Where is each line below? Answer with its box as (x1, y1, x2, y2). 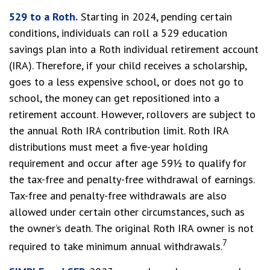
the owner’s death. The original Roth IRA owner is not (9, 221, 254, 235)
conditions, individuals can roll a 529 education (9, 26, 227, 40)
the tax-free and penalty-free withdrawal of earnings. (9, 172, 254, 186)
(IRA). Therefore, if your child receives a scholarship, (9, 58, 246, 72)
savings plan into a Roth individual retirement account (9, 42, 259, 56)
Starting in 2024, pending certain (78, 10, 232, 24)
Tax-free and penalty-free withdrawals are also (9, 189, 227, 202)
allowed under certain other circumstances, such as (9, 205, 245, 219)
